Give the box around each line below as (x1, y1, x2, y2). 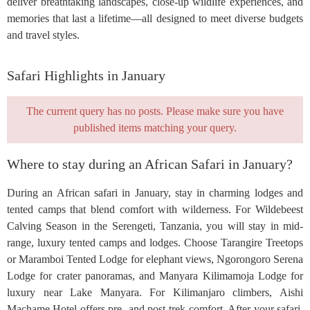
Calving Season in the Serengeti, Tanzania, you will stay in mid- (7, 220, 303, 232)
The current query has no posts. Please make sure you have (26, 105, 284, 117)
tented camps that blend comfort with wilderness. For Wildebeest (7, 203, 303, 215)
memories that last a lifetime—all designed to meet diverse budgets (7, 12, 303, 24)
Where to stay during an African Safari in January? (7, 156, 293, 172)
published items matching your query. (73, 122, 237, 134)
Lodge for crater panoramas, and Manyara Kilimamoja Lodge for (7, 270, 303, 282)
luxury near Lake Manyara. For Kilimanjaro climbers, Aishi (7, 286, 303, 298)
